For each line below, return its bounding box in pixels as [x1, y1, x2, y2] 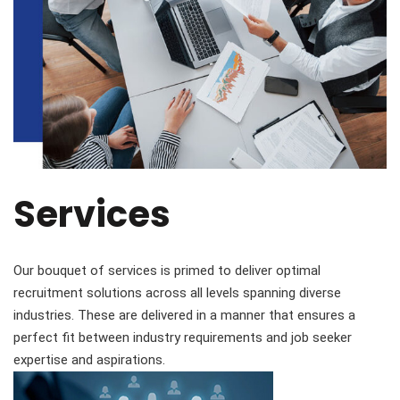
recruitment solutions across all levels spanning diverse [13, 284, 341, 301]
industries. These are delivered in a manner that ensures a [13, 306, 355, 323]
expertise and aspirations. [13, 351, 165, 368]
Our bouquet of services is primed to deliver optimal [13, 262, 321, 279]
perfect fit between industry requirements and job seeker [13, 329, 352, 346]
